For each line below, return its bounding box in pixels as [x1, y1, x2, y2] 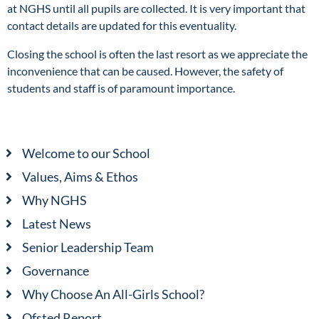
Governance [21, 262, 89, 278]
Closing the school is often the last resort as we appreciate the [7, 46, 308, 61]
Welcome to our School [21, 145, 150, 161]
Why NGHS [21, 192, 87, 208]
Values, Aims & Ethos [21, 168, 138, 184]
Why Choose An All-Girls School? [21, 286, 204, 302]
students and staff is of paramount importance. [7, 80, 235, 95]
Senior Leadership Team [21, 239, 154, 255]
